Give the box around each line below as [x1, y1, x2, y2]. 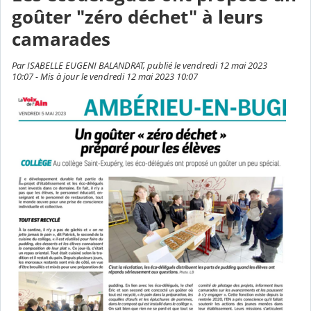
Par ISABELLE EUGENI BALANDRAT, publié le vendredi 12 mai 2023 [12, 59, 267, 72]
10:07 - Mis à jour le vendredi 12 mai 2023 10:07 [12, 70, 198, 83]
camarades [12, 27, 110, 52]
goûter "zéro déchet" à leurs [12, 5, 263, 30]
